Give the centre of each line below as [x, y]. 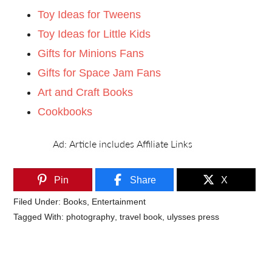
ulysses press [193, 217]
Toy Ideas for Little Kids [94, 34]
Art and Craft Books [86, 93]
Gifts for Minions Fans [91, 54]
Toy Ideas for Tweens [90, 15]
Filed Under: [39, 202]
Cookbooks [65, 112]
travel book [141, 217]
